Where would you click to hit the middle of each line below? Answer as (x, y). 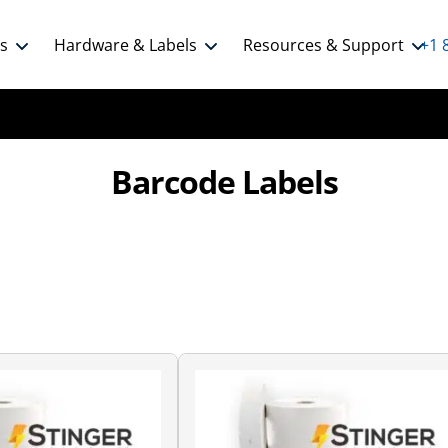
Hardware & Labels (125, 44)
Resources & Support (323, 44)
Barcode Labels (224, 181)
